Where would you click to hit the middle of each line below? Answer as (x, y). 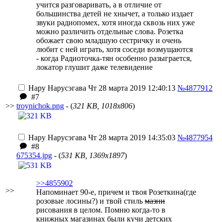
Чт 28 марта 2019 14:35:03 (131, 138)
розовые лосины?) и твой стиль (90, 201)
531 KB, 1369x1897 (93, 155)
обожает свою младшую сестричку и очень (109, 40)
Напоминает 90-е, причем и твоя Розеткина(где (116, 192)
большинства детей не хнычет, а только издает (115, 14)
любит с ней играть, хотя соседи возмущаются (114, 49)
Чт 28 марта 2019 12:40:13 (131, 88)
